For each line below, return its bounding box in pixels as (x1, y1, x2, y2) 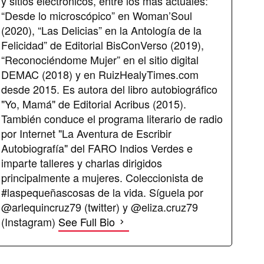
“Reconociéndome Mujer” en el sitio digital (1, 51, 199, 67)
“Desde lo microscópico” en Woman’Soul (1, 7, 192, 23)
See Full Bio (58, 213, 115, 229)
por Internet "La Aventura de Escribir (1, 125, 171, 141)
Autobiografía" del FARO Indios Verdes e (1, 140, 193, 156)
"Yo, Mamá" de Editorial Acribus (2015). (1, 95, 186, 111)
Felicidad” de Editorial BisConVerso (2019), (1, 37, 204, 52)
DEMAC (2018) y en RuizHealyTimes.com (1, 66, 199, 82)
